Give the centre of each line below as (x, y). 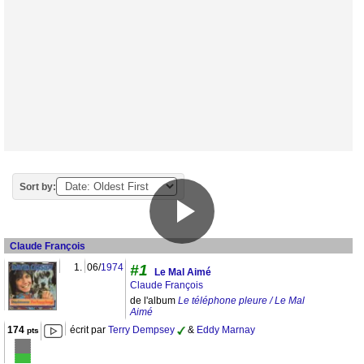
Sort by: (38, 186)
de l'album (154, 300)
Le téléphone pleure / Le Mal (241, 300)
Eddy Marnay (226, 329)
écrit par (89, 329)
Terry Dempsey (141, 329)
